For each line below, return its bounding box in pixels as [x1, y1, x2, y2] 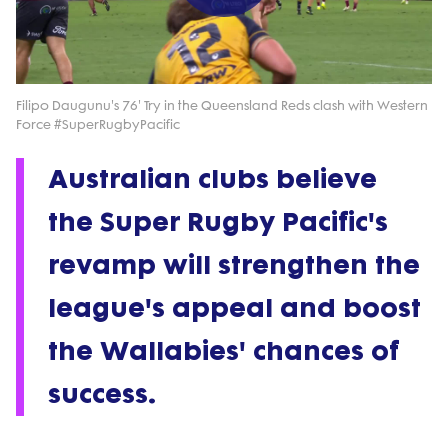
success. [48, 378, 156, 411]
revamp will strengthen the [48, 249, 420, 282]
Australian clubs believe [48, 163, 377, 196]
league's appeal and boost [48, 292, 421, 325]
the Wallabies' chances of [48, 335, 399, 368]
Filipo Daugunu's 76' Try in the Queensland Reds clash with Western [16, 98, 428, 113]
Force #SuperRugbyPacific [16, 117, 180, 132]
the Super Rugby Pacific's [48, 206, 388, 239]
